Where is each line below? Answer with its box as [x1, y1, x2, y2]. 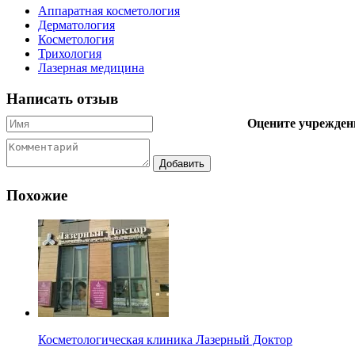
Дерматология [38, 18, 115, 32]
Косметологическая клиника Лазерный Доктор [38, 332, 292, 346]
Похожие [6, 187, 67, 204]
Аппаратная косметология [38, 4, 180, 18]
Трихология [38, 47, 101, 61]
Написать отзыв [6, 90, 118, 107]
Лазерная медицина [38, 61, 144, 75]
